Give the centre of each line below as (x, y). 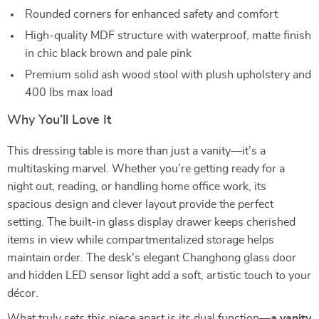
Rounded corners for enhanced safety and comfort (151, 14)
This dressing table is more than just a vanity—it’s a (136, 151)
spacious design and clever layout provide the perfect (140, 204)
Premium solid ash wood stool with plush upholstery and (168, 75)
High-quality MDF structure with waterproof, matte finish (168, 36)
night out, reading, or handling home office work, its (137, 187)
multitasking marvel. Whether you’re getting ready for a (146, 169)
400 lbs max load (69, 93)
